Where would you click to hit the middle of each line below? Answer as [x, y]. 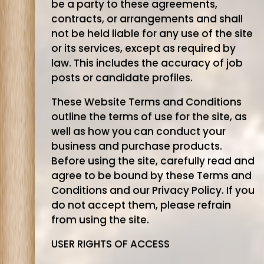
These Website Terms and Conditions [146, 102]
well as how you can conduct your [138, 131]
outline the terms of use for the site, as [149, 117]
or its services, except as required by [143, 48]
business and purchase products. [136, 146]
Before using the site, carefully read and [153, 161]
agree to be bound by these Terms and [151, 176]
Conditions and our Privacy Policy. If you [153, 190]
